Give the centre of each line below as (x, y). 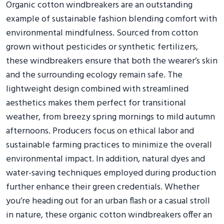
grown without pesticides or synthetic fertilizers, (102, 47)
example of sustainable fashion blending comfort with (111, 19)
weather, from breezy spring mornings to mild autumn (110, 117)
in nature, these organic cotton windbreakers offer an (109, 215)
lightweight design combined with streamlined (97, 89)
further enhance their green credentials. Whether (103, 187)
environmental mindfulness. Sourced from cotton (102, 33)
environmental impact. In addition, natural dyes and (105, 159)
